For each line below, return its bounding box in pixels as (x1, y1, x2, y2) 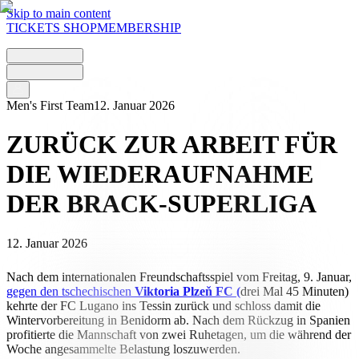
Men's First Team (6, 98, 94, 112)
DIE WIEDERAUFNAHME (6, 159, 313, 189)
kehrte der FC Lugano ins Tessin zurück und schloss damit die (6, 298, 321, 313)
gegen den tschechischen (6, 284, 135, 298)
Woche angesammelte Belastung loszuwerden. (6, 341, 240, 356)
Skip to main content (6, 6, 111, 20)
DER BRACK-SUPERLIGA (6, 189, 317, 219)
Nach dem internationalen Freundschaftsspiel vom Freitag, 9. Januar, (6, 269, 352, 284)
